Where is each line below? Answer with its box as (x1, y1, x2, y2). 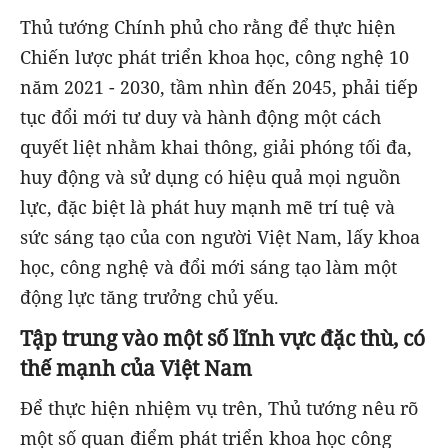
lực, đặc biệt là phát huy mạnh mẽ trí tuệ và (20, 195, 395, 220)
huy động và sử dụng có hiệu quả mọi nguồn (20, 165, 401, 190)
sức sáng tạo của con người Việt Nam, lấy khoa (20, 225, 420, 250)
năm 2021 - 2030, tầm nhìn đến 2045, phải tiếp (20, 75, 418, 100)
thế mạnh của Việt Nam (20, 352, 252, 382)
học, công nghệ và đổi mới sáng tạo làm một (20, 255, 397, 280)
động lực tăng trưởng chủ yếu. (20, 285, 279, 310)
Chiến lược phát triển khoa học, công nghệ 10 (20, 45, 409, 70)
